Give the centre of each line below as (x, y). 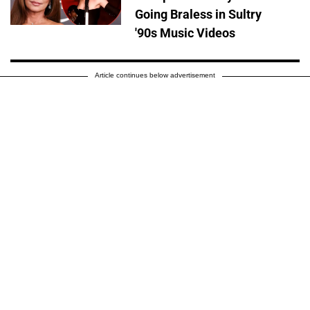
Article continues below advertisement (155, 75)
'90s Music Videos (185, 33)
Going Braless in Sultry (198, 15)
